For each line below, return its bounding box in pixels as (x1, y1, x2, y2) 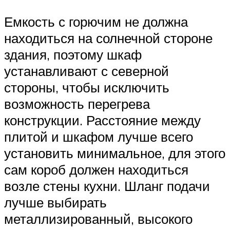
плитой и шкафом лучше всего (4, 128, 193, 145)
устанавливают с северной (4, 63, 169, 80)
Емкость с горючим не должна (4, 13, 188, 30)
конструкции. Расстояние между (4, 112, 201, 129)
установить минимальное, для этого (4, 145, 225, 162)
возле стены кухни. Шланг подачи (4, 178, 210, 195)
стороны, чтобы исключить (4, 79, 169, 96)
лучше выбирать (4, 194, 107, 211)
